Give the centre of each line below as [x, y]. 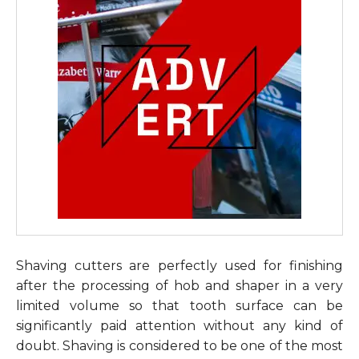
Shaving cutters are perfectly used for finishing [179, 265]
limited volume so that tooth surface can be [179, 305]
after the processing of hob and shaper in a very [179, 285]
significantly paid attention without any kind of [179, 325]
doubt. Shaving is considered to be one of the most [179, 345]
